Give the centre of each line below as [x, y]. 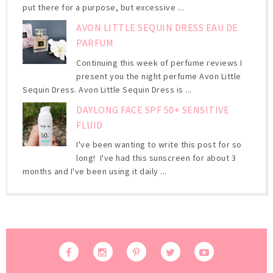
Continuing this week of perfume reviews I [159, 62]
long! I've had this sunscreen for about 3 [156, 158]
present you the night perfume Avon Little [159, 76]
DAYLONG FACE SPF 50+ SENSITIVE [153, 109]
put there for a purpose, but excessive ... [103, 8]
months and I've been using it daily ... [95, 171]
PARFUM [95, 43]
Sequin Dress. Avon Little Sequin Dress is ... [107, 89]
